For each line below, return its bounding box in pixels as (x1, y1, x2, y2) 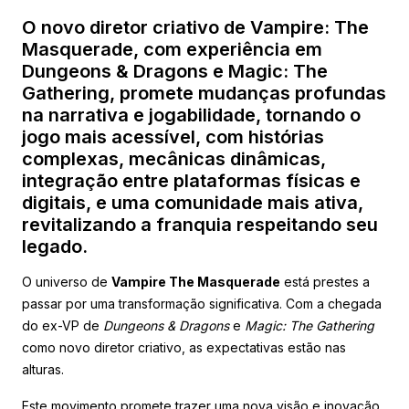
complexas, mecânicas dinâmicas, (22, 147, 326, 170)
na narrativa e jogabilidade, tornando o (22, 103, 361, 126)
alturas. (22, 361, 64, 377)
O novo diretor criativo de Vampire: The (22, 16, 369, 38)
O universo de (22, 273, 111, 289)
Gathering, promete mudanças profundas (22, 81, 386, 104)
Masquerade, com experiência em (22, 37, 322, 60)
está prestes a (280, 273, 370, 289)
